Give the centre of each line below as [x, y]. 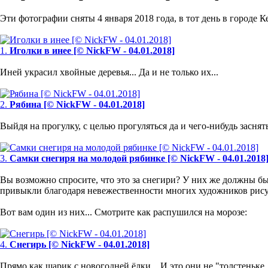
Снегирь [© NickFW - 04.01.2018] [80, 244]
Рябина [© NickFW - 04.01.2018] [77, 104]
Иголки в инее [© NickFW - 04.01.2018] [92, 50]
